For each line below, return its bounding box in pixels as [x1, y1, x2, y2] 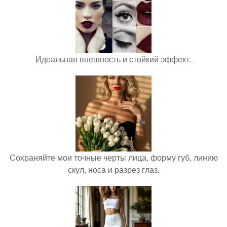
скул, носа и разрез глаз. [67, 163, 160, 175]
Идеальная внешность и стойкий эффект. [35, 53, 192, 65]
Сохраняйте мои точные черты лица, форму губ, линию [9, 151, 218, 163]
